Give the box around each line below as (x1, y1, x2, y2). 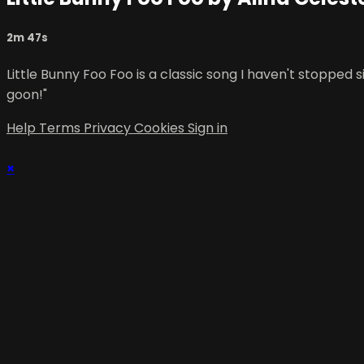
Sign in (188, 118, 227, 137)
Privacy (84, 118, 134, 137)
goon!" (6, 84, 47, 104)
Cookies (134, 118, 188, 137)
